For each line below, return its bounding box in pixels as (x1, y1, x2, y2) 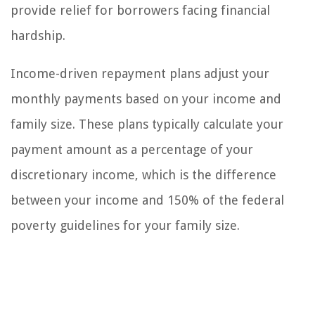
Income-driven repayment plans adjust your (11, 66, 269, 82)
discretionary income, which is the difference (11, 167, 276, 183)
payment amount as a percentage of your (11, 142, 253, 157)
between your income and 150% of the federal (11, 193, 284, 208)
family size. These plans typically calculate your (11, 117, 283, 132)
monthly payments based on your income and (11, 91, 281, 107)
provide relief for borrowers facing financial (11, 3, 270, 18)
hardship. (11, 28, 65, 44)
